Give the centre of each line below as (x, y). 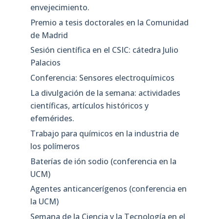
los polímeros (55, 146)
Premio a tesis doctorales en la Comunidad (109, 22)
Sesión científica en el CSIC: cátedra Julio (104, 50)
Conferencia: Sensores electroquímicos (102, 78)
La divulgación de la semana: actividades (105, 93)
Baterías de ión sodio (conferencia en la (103, 161)
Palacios (45, 63)
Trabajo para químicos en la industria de (104, 133)
